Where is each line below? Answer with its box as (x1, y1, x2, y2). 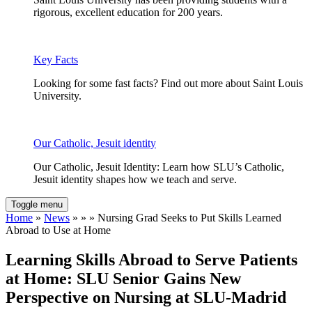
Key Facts (33, 54, 78, 66)
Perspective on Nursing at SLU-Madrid (6, 288, 286, 307)
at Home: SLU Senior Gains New (6, 270, 241, 288)
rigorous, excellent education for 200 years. (33, 6, 223, 19)
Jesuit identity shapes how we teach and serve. (33, 173, 237, 186)
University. (33, 90, 81, 102)
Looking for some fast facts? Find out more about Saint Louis (33, 77, 303, 90)
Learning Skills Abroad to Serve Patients (6, 251, 297, 270)
